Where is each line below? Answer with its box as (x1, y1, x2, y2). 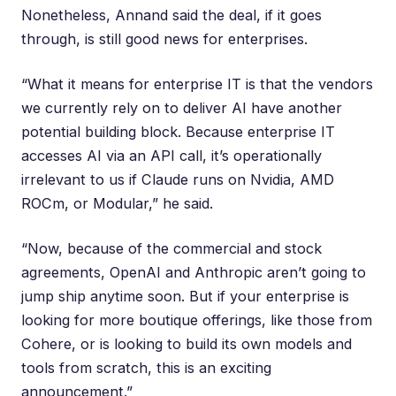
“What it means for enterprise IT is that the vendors (21, 74, 373, 93)
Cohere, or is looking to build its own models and (21, 334, 352, 353)
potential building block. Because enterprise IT (21, 122, 335, 141)
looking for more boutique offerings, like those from (21, 310, 372, 329)
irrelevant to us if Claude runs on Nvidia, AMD (21, 170, 334, 188)
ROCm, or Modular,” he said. (21, 194, 213, 212)
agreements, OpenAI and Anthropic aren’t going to (21, 263, 366, 281)
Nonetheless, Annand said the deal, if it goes (21, 5, 322, 24)
